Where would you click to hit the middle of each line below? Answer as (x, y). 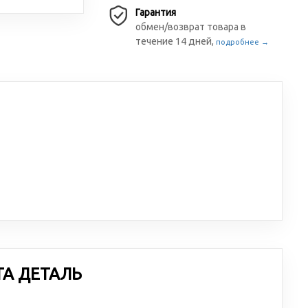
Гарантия (156, 12)
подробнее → (243, 42)
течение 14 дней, (176, 41)
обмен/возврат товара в (191, 27)
